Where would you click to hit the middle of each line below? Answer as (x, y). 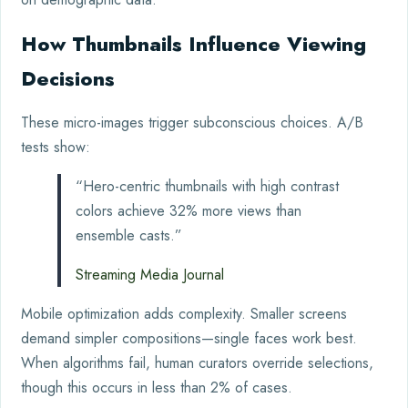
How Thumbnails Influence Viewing (194, 44)
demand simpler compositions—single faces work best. (189, 339)
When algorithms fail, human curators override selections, (197, 363)
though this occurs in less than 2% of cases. (157, 388)
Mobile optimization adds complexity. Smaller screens (184, 314)
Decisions (68, 79)
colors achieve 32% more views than (189, 211)
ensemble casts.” (129, 236)
